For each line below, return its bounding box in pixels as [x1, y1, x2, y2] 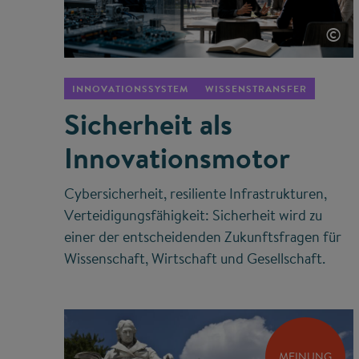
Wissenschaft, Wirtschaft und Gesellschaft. [64, 248, 325, 268]
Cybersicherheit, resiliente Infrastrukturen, [64, 183, 327, 204]
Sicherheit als [64, 103, 232, 144]
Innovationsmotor [64, 137, 290, 178]
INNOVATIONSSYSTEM [72, 81, 189, 95]
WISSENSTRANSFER [205, 81, 307, 95]
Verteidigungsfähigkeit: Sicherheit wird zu [64, 204, 322, 225]
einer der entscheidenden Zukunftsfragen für [64, 226, 341, 247]
